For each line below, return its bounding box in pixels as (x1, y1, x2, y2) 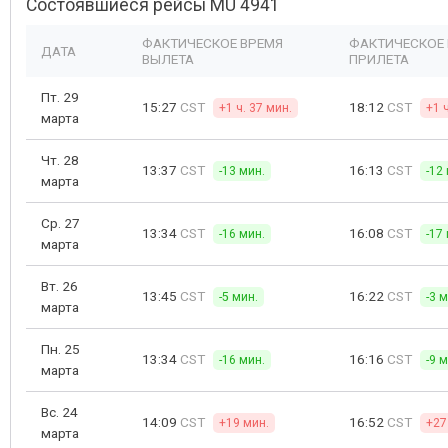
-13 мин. (219, 164, 265, 178)
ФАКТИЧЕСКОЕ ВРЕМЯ (142, 35, 283, 51)
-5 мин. (219, 290, 258, 304)
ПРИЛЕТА (349, 51, 409, 67)
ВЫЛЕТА (142, 51, 194, 67)
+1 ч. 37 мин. (219, 101, 292, 115)
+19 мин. (219, 416, 269, 430)
